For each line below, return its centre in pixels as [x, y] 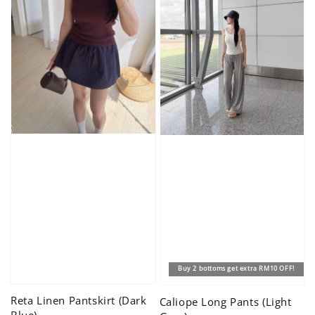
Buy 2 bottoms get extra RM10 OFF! [236, 269]
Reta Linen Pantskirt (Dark [79, 300]
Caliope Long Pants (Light [225, 301]
